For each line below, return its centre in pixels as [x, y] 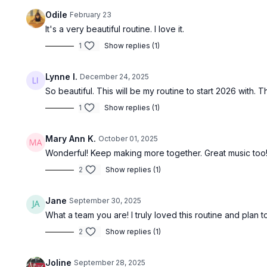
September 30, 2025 [105, 201]
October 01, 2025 [128, 139]
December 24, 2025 [115, 77]
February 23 [91, 15]
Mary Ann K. [71, 139]
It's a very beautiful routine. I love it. [115, 29]
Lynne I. [62, 77]
